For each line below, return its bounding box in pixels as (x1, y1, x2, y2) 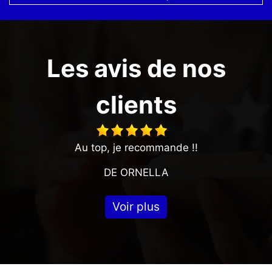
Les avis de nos (46, 53, 226, 83)
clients (95, 90, 177, 120)
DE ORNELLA (103, 166, 169, 178)
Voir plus (112, 200, 160, 214)
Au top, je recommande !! (74, 141, 198, 154)
